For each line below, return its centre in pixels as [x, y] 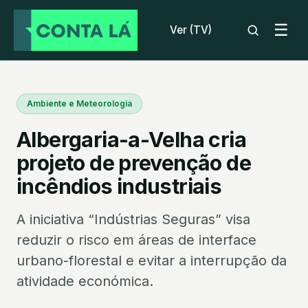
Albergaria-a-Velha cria [132, 140]
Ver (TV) [190, 30]
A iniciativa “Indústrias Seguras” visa [133, 219]
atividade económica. [85, 281]
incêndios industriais [119, 186]
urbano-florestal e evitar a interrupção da [152, 261]
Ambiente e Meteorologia [79, 103]
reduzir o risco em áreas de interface [136, 240]
